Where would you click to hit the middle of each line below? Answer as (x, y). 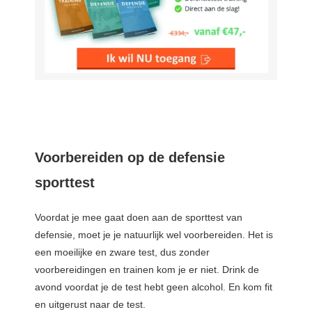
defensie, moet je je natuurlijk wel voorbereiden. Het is (154, 235)
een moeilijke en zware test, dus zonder (122, 252)
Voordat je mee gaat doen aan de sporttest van (139, 218)
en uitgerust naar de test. (90, 305)
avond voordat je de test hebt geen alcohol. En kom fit (154, 287)
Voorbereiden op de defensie (130, 158)
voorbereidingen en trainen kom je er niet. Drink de (147, 270)
